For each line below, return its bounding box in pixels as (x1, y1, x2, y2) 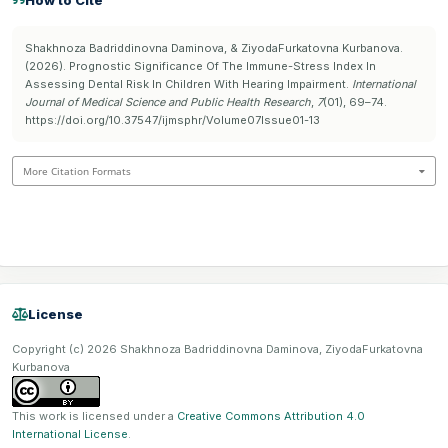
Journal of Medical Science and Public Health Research (25, 95, 311, 110)
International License (12, 427, 128, 442)
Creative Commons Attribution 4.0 (177, 409, 365, 424)
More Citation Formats (23, 164, 131, 179)
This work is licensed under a (12, 409, 177, 424)
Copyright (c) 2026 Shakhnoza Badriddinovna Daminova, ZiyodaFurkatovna (12, 342, 423, 357)
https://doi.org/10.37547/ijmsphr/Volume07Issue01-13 (25, 113, 320, 128)
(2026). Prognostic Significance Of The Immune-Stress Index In (25, 59, 376, 74)
